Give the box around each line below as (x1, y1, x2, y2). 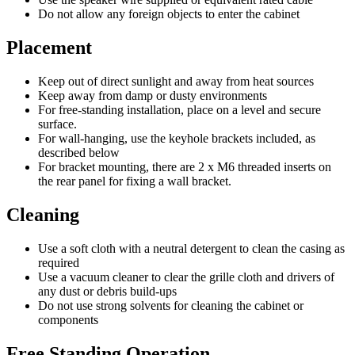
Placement (6, 37, 92, 59)
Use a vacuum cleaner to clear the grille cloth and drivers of (38, 269, 334, 284)
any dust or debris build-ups (38, 284, 177, 298)
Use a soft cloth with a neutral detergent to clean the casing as (38, 241, 345, 255)
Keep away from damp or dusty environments (38, 89, 267, 103)
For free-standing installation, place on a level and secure (38, 103, 321, 117)
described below (38, 146, 120, 160)
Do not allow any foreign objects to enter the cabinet (38, 7, 300, 21)
